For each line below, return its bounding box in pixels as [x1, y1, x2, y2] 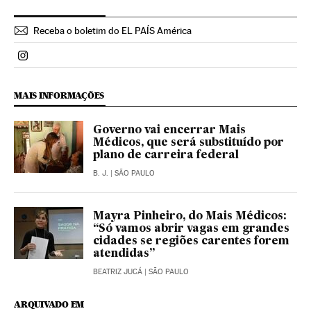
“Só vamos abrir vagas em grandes [93, 224, 289, 235]
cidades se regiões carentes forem [93, 236, 289, 248]
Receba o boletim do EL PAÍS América [33, 25, 192, 37]
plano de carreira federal [93, 150, 239, 162]
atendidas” [93, 249, 155, 260]
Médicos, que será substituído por [93, 137, 284, 149]
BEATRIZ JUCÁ [93, 267, 142, 277]
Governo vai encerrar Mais [93, 125, 246, 137]
